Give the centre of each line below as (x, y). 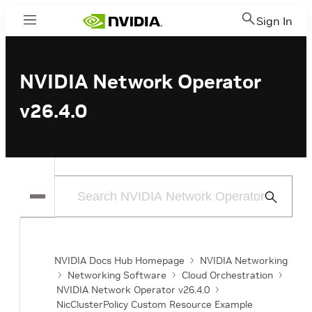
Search (277, 213)
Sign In (274, 21)
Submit (277, 197)
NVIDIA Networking (244, 260)
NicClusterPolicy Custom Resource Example (155, 304)
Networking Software (117, 275)
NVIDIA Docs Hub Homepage (119, 260)
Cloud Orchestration (227, 275)
